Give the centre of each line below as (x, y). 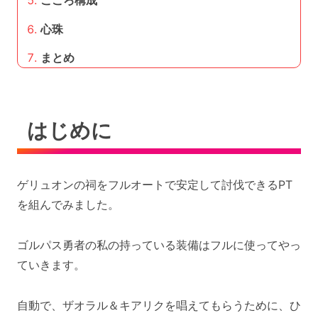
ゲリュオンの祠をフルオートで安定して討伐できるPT (155, 184)
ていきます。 (51, 264)
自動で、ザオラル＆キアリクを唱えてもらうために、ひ (159, 305)
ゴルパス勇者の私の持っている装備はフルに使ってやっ (159, 245)
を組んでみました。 (68, 204)
